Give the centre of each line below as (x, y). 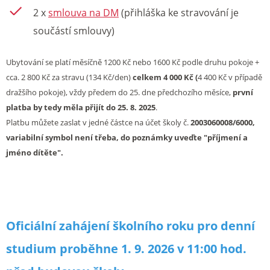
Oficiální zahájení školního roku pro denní (130, 225)
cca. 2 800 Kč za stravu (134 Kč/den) (69, 77)
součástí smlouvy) (74, 30)
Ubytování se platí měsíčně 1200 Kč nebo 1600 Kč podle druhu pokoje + (133, 62)
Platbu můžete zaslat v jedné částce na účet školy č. (98, 122)
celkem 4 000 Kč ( (165, 77)
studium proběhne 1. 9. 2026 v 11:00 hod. (126, 248)
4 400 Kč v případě (230, 77)
